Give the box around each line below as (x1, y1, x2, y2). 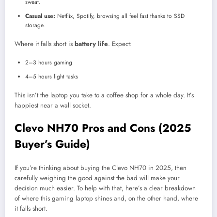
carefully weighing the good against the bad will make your (15, 173, 180, 183)
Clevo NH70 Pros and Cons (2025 (15, 120, 191, 136)
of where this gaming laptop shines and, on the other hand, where (15, 194, 198, 203)
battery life (75, 39, 108, 49)
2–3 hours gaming (25, 58, 72, 67)
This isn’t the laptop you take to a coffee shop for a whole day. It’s (15, 91, 194, 100)
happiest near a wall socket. (15, 101, 91, 110)
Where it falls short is (15, 39, 75, 49)
